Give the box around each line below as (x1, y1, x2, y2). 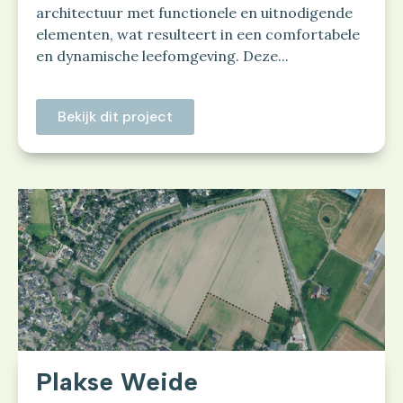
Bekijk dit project (58, 107, 173, 127)
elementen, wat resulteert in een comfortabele (36, 25, 360, 44)
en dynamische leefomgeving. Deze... (36, 47, 289, 66)
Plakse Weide (36, 366, 198, 398)
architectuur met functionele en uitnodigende (36, 4, 353, 22)
